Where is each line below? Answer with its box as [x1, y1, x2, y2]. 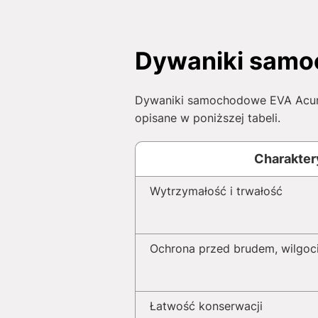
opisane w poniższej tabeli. [135, 111, 280, 125]
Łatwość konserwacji [150, 299, 263, 313]
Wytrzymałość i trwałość [150, 184, 283, 198]
